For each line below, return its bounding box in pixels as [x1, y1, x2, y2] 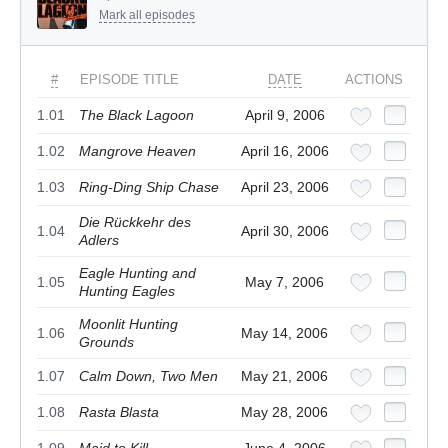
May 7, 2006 [245, 274, 324, 291]
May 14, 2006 [241, 325, 328, 342]
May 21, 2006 [241, 368, 328, 385]
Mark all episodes [99, 8, 195, 23]
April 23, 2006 [240, 179, 329, 196]
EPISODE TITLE [80, 72, 179, 88]
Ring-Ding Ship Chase [79, 179, 219, 196]
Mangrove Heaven [79, 143, 196, 160]
